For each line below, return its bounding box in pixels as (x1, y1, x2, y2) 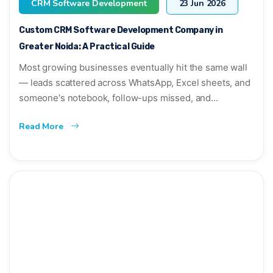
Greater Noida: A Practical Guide (19, 41, 155, 52)
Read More (19, 120, 66, 132)
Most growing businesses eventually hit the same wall (19, 61, 247, 73)
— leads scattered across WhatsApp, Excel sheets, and (19, 76, 250, 88)
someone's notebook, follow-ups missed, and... (19, 91, 218, 104)
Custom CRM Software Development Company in (19, 24, 223, 35)
